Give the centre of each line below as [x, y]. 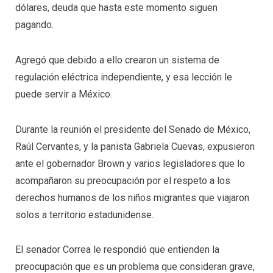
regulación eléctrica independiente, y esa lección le [124, 77]
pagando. [34, 25]
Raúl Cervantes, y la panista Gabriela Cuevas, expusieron [135, 146]
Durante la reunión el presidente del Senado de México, [133, 129]
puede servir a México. [64, 94]
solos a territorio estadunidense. [84, 214]
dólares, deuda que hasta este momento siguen [116, 8]
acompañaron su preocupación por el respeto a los [123, 180]
